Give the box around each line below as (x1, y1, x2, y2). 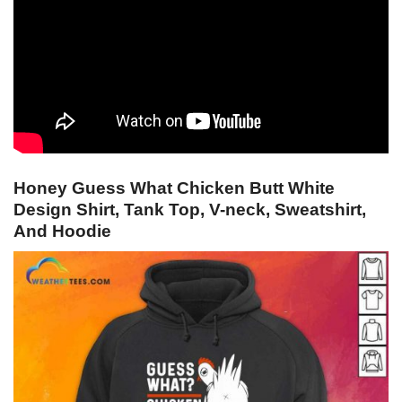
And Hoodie (13, 222, 111, 241)
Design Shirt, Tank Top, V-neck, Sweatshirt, (13, 200, 366, 220)
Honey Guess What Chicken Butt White (13, 179, 335, 198)
